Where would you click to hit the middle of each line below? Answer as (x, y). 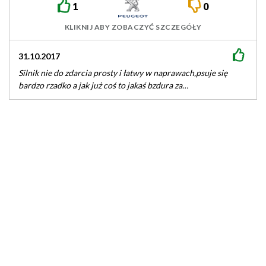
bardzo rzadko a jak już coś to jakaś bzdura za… (103, 85)
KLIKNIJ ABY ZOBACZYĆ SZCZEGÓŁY (133, 27)
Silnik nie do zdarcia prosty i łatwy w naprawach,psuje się (123, 73)
